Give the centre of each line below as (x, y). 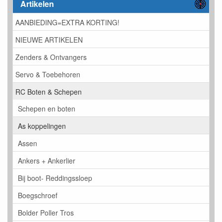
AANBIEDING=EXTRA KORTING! (67, 22)
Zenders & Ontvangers (51, 57)
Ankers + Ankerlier (47, 160)
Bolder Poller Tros (46, 212)
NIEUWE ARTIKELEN (49, 39)
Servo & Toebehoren (48, 74)
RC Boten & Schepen (49, 91)
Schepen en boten (47, 108)
